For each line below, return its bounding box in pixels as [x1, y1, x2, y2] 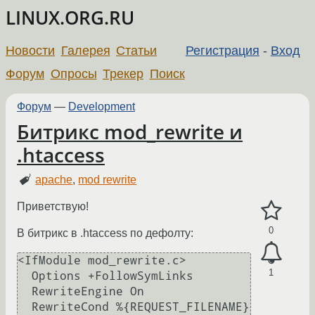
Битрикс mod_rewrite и [17, 118, 243, 145]
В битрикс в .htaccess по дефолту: [17, 227, 193, 240]
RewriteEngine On [18, 285, 32, 299]
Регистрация [185, 43, 259, 58]
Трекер [103, 66, 144, 81]
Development [68, 100, 135, 112]
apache [35, 174, 73, 186]
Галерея [60, 43, 110, 58]
